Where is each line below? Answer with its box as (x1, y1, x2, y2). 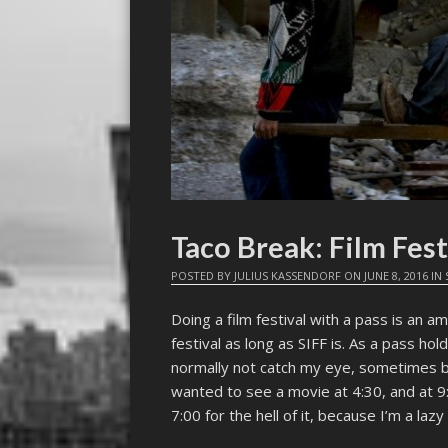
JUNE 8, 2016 (364, 267, 429, 283)
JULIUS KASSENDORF (234, 267, 342, 283)
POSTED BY (171, 267, 235, 283)
